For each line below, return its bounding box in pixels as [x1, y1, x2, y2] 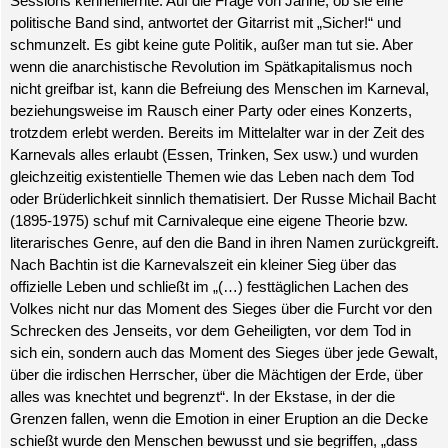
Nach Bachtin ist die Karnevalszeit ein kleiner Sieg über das [9, 256, 397, 274]
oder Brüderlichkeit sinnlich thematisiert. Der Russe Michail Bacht [9, 190, 436, 208]
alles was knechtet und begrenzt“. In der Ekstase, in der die [9, 388, 395, 406]
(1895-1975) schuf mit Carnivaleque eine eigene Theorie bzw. [9, 212, 408, 230]
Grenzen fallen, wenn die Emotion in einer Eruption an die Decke [9, 410, 428, 428]
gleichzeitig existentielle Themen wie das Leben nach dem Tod [9, 168, 414, 186]
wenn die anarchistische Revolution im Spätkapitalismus [9, 58, 376, 76]
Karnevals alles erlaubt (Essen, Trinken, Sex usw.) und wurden [9, 146, 418, 164]
